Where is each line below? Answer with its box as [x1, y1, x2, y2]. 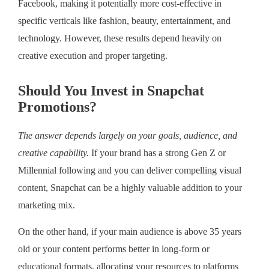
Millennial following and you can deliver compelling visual [18, 165, 241, 177]
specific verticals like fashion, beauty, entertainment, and [18, 16, 231, 27]
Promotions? [18, 99, 97, 115]
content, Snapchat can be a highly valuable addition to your [18, 183, 242, 194]
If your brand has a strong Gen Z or [89, 148, 226, 159]
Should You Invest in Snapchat [18, 83, 204, 99]
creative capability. [18, 148, 89, 159]
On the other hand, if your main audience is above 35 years [18, 226, 241, 238]
